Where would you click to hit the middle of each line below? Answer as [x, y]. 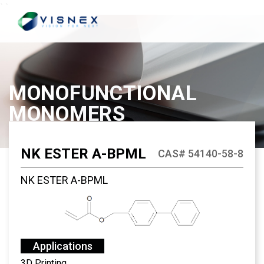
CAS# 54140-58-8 [201, 154]
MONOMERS [67, 114]
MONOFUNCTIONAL [103, 93]
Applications [62, 246]
